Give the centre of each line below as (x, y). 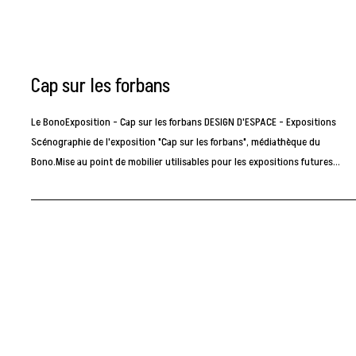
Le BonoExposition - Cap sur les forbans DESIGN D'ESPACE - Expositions (184, 122)
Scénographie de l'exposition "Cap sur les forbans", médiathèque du (176, 142)
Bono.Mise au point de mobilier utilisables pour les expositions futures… (186, 162)
